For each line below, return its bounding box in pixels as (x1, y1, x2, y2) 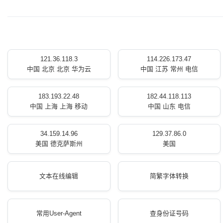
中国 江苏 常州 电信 (140, 65, 198, 73)
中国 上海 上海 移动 (30, 103, 88, 110)
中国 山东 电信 (147, 103, 191, 110)
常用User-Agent (36, 210, 82, 217)
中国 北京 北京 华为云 (26, 65, 91, 73)
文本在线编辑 (39, 172, 79, 180)
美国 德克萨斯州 (35, 140, 83, 147)
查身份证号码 (149, 210, 189, 217)
